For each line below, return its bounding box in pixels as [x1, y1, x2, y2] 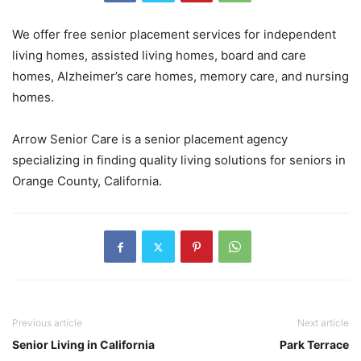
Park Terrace [280, 338, 349, 352]
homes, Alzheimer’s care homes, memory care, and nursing [12, 68, 349, 85]
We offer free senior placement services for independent [12, 27, 336, 43]
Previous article [12, 317, 82, 330]
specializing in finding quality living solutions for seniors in [12, 152, 346, 168]
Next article [297, 317, 349, 330]
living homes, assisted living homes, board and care [12, 48, 306, 64]
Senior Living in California [12, 338, 155, 352]
